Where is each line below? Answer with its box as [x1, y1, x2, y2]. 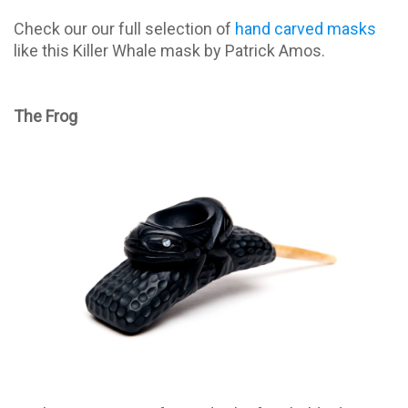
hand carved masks [235, 19, 376, 39]
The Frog [14, 107, 77, 127]
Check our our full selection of [14, 19, 235, 39]
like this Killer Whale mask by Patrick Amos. [14, 41, 325, 61]
